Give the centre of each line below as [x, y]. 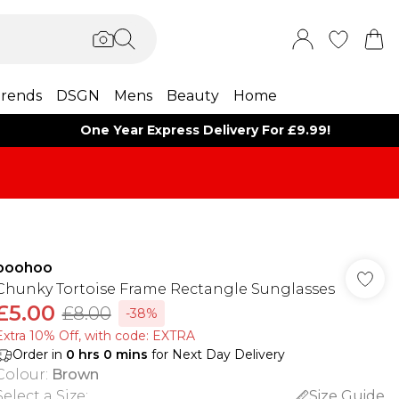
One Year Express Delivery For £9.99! [206, 130]
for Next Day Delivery [216, 354]
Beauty [192, 96]
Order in [39, 354]
